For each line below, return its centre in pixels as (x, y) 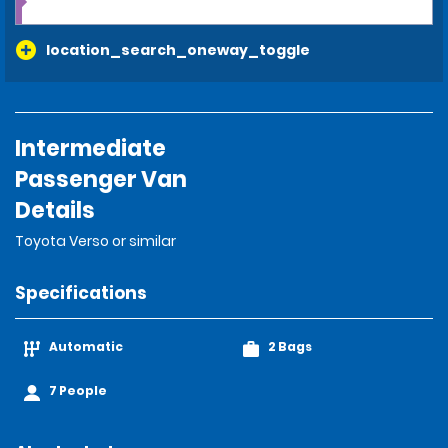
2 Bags (290, 346)
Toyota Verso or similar (95, 241)
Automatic (86, 346)
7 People (78, 390)
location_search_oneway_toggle (178, 50)
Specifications (81, 293)
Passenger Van (101, 179)
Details (55, 210)
